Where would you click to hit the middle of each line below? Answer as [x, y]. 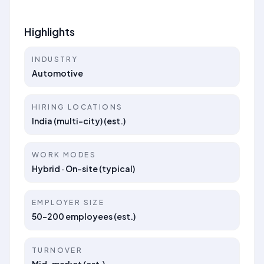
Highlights [49, 32]
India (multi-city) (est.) [79, 121]
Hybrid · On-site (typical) [83, 169]
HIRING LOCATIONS [77, 107]
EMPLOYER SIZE [68, 202]
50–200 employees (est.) [84, 216]
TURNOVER [57, 250]
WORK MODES [64, 155]
